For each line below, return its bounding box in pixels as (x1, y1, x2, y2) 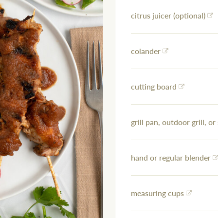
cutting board (131, 81, 177, 92)
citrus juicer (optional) (131, 10, 205, 21)
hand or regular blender (131, 152, 211, 163)
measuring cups (131, 187, 184, 199)
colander (131, 45, 161, 57)
